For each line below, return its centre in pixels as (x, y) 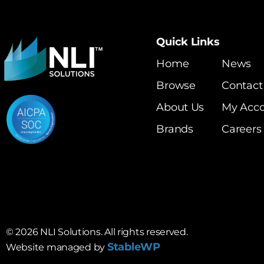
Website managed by (57, 247)
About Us (180, 108)
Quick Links (188, 42)
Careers (242, 129)
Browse (176, 86)
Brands (175, 129)
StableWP (133, 247)
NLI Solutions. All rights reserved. (113, 232)
